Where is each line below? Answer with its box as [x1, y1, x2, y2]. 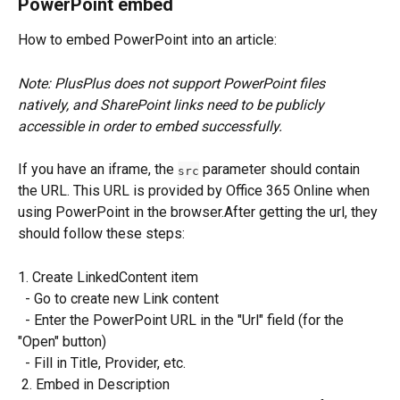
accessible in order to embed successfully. [18, 117, 282, 135]
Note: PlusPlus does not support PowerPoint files [18, 74, 329, 92]
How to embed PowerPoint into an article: [18, 30, 277, 48]
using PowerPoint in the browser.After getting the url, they [18, 204, 381, 221]
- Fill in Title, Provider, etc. [25, 354, 186, 371]
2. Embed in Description [21, 375, 170, 393]
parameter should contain [199, 161, 363, 179]
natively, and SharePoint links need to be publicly [18, 96, 328, 113]
